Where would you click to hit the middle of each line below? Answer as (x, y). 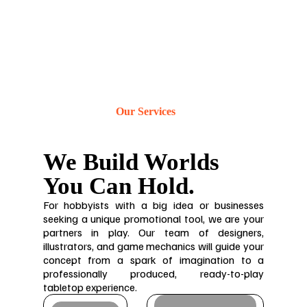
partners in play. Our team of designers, (153, 232)
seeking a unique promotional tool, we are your (153, 218)
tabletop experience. (90, 287)
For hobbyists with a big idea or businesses (153, 205)
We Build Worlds (131, 162)
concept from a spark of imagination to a (153, 259)
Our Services (146, 111)
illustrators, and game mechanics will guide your (153, 246)
